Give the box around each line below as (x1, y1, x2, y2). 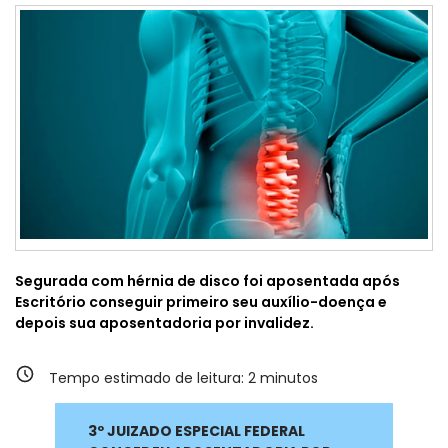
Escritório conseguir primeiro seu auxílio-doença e (15, 292, 387, 313)
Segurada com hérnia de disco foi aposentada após (15, 271, 400, 292)
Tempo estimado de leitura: (49, 368, 248, 389)
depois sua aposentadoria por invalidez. (15, 313, 314, 334)
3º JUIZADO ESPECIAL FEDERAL (88, 420, 306, 441)
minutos (256, 368, 318, 389)
